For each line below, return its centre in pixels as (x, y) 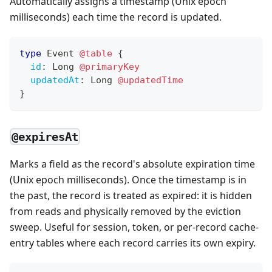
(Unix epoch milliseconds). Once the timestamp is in (128, 179)
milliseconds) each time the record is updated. (116, 17)
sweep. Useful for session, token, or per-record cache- (134, 227)
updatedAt (55, 80)
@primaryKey (110, 66)
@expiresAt (45, 136)
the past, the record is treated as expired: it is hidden (131, 195)
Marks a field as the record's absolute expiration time (132, 164)
